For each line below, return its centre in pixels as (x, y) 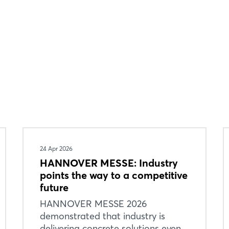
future (54, 187)
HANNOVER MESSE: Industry (109, 163)
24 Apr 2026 (56, 148)
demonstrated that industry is (102, 216)
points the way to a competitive (113, 175)
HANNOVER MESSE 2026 (93, 204)
